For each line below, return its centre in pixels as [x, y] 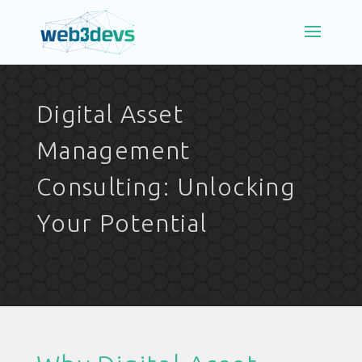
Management [113, 150]
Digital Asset [109, 114]
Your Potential [122, 223]
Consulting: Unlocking [166, 187]
